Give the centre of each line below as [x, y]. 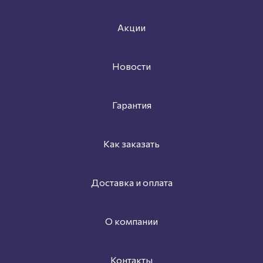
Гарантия [131, 104]
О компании [131, 221]
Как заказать [131, 143]
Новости [131, 66]
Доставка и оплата [131, 182]
